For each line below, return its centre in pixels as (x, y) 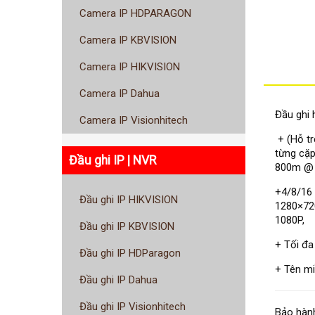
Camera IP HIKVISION (130, 67)
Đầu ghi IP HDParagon (130, 253)
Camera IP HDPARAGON (135, 14)
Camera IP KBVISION (128, 40)
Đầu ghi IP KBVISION (127, 227)
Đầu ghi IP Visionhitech (133, 307)
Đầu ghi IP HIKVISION (129, 200)
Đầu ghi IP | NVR (112, 160)
